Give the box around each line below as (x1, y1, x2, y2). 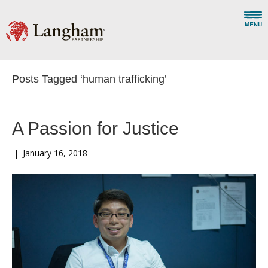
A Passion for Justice (12, 118, 179, 138)
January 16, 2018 (23, 147, 87, 159)
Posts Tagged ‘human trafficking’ (12, 73, 167, 85)
